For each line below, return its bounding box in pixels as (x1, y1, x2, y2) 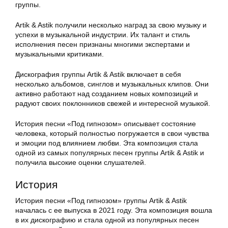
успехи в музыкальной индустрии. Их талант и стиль (15, 31, 190, 39)
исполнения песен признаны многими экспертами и (15, 40, 190, 49)
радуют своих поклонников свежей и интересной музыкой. (15, 99, 210, 108)
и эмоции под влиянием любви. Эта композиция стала (15, 139, 198, 148)
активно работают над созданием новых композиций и (15, 90, 198, 98)
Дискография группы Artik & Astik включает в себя (15, 70, 181, 79)
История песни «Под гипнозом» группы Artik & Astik (15, 196, 187, 205)
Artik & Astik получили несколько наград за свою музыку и (15, 21, 207, 30)
